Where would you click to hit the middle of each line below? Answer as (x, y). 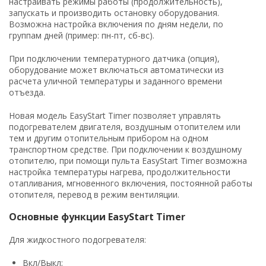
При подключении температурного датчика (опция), (114, 58)
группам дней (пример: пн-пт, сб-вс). (82, 35)
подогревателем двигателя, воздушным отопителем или (125, 126)
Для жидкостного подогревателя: (77, 239)
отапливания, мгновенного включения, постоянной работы (131, 183)
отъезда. (27, 92)
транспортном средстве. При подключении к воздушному (125, 149)
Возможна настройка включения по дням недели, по (116, 24)
